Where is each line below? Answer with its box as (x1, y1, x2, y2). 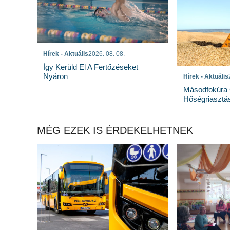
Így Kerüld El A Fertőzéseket (43, 62, 138, 71)
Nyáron (43, 71, 68, 81)
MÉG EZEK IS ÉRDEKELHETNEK (37, 125, 193, 137)
